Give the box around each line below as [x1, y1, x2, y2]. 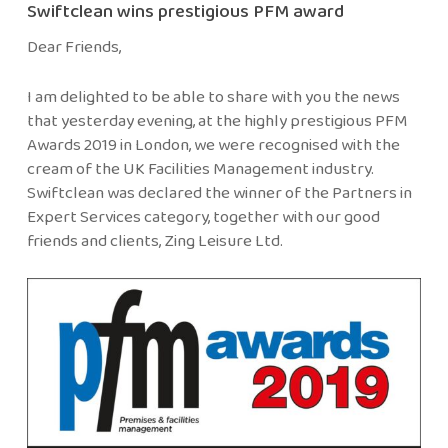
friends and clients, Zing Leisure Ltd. [26, 227, 283, 253]
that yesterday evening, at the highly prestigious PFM [26, 107, 408, 133]
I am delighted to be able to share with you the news [26, 83, 400, 109]
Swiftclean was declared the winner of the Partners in [26, 179, 412, 205]
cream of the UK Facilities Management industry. [26, 155, 374, 181]
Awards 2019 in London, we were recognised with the [26, 131, 400, 157]
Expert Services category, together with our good [26, 203, 380, 229]
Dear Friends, [26, 34, 121, 59]
